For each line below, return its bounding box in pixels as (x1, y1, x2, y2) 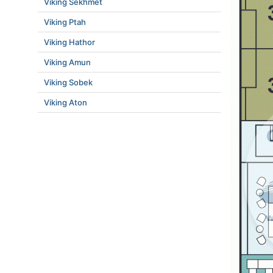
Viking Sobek (44, 77, 93, 87)
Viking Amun (44, 57, 91, 67)
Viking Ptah (44, 17, 86, 27)
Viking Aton (44, 97, 87, 107)
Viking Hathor (44, 37, 95, 47)
